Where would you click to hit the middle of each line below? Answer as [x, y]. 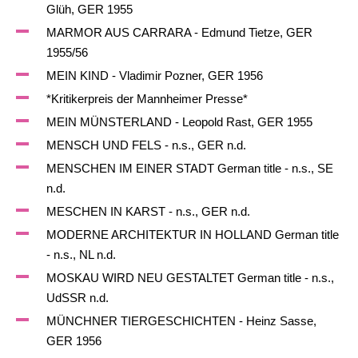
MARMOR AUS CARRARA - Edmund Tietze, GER [179, 32]
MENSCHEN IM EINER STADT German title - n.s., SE [189, 168]
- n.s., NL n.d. [81, 255]
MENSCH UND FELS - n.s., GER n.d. [146, 145]
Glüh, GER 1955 [89, 9]
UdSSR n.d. [77, 298]
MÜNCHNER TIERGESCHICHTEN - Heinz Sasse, [181, 321]
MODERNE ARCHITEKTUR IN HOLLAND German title [192, 235]
